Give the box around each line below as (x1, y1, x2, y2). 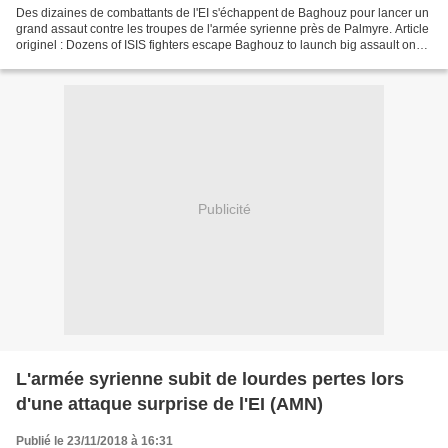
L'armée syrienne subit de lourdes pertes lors (16, 368, 404, 389)
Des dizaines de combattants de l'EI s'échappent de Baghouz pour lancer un (16, 5, 429, 20)
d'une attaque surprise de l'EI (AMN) (16, 393, 323, 414)
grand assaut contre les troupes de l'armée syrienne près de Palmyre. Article (16, 21, 429, 36)
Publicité (197, 201, 251, 218)
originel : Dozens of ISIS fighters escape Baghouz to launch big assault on (16, 37, 416, 52)
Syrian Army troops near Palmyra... (16, 53, 204, 68)
